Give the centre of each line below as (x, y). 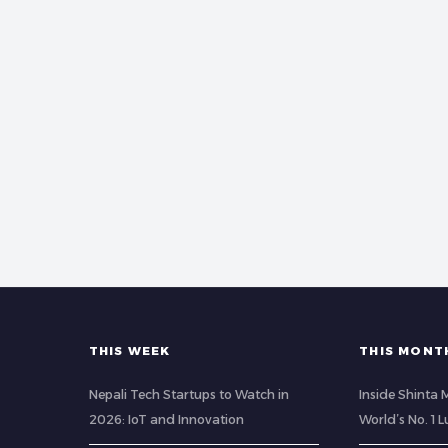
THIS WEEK (129, 351)
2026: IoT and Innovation (166, 419)
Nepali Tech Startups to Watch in (188, 394)
